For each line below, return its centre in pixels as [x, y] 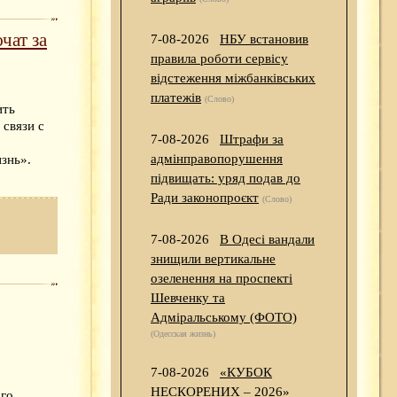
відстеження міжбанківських [233, 78]
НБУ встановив [264, 39]
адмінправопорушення [217, 159]
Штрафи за [252, 140]
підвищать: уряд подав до [226, 179]
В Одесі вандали [267, 240]
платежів [176, 98]
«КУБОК [246, 373]
